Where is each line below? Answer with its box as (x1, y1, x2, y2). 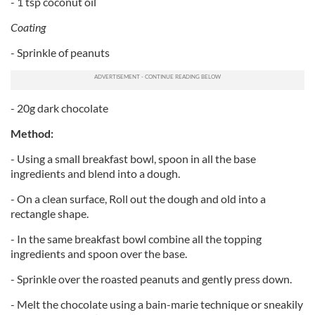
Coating (11, 20, 46, 34)
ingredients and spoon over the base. (11, 247, 187, 260)
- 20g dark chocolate (11, 101, 108, 115)
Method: (11, 127, 53, 140)
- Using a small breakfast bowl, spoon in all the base (11, 152, 256, 165)
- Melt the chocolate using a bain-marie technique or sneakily (11, 297, 303, 311)
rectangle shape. (11, 207, 89, 220)
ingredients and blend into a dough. (11, 167, 180, 180)
